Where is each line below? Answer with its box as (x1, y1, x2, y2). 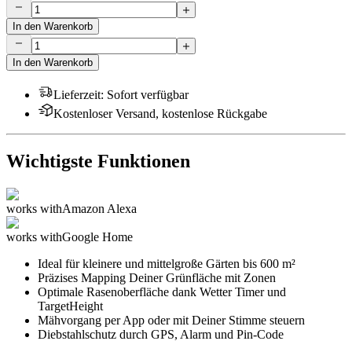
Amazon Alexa (62, 202, 137, 216)
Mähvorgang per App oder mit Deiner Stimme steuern (38, 313, 305, 328)
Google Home (62, 230, 133, 244)
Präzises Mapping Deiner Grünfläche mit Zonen (38, 271, 276, 285)
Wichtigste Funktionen (6, 151, 190, 172)
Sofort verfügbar (107, 88, 189, 102)
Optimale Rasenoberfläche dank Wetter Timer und (38, 285, 286, 299)
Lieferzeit (53, 88, 101, 102)
